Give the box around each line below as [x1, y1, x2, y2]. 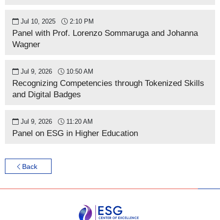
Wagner [12, 40, 40, 49]
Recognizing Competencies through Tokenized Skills [12, 79, 204, 88]
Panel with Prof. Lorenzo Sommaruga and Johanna [12, 28, 198, 38]
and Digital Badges [12, 90, 81, 99]
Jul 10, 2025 [21, 18, 55, 25]
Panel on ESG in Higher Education [12, 129, 138, 138]
